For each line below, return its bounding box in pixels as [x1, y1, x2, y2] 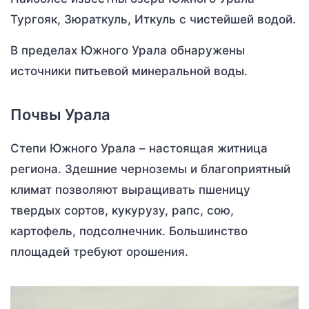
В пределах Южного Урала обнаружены [10, 43, 245, 58]
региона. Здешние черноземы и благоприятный [10, 162, 290, 177]
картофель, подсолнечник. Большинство [10, 224, 248, 239]
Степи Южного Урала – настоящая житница [10, 141, 268, 156]
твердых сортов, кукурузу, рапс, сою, [10, 203, 234, 218]
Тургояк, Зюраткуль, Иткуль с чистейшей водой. [10, 12, 296, 27]
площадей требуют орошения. [10, 245, 188, 259]
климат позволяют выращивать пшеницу [10, 183, 250, 197]
